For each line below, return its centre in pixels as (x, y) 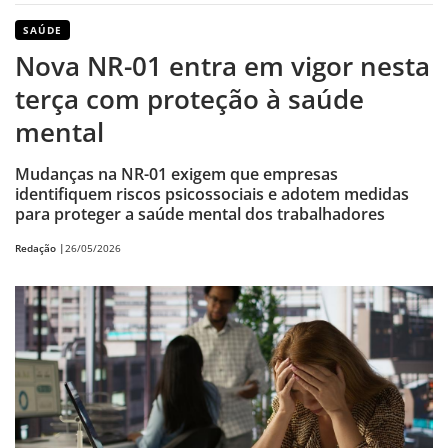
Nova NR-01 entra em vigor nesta (222, 66)
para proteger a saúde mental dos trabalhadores (200, 214)
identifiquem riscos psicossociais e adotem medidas (212, 194)
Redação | (40, 247)
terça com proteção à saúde (189, 99)
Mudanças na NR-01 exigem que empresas (176, 174)
